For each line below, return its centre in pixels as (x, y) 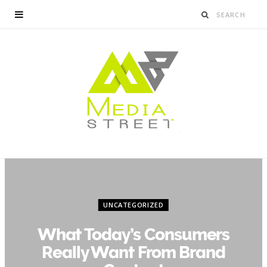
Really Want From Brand (133, 252)
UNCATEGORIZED (133, 205)
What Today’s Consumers (133, 235)
